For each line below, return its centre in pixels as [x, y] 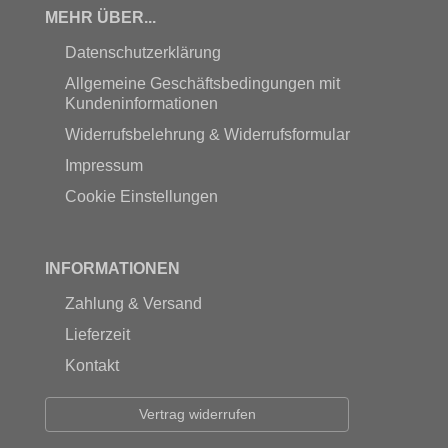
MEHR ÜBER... [100, 17]
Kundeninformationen [141, 103]
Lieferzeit [97, 334]
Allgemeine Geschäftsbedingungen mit [202, 83]
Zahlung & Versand [133, 303]
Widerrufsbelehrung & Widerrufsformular [207, 134]
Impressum [103, 165]
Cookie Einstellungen [141, 196]
